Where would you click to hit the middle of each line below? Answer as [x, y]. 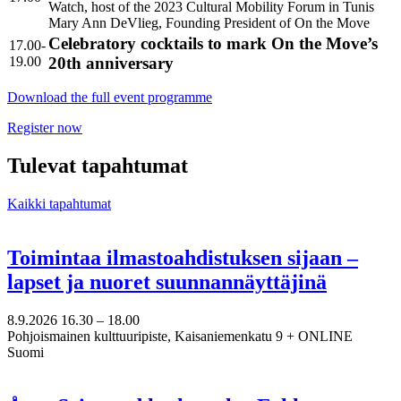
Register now [45, 128]
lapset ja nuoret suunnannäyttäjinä [167, 282]
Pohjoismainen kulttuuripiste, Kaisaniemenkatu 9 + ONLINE [180, 336]
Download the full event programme [110, 98]
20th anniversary [111, 64]
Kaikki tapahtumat [59, 204]
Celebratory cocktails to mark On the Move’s [213, 44]
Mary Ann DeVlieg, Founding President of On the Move [209, 23]
